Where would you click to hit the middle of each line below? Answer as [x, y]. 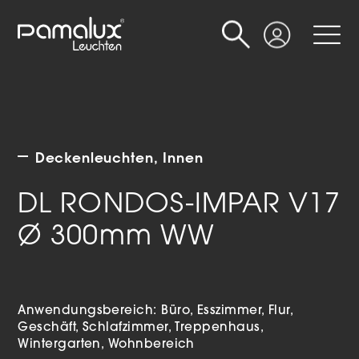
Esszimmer [229, 312]
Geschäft [47, 329]
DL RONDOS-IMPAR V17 [179, 206]
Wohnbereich [151, 345]
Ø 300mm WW [116, 238]
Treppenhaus [218, 329]
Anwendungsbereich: [90, 312]
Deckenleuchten [94, 158]
